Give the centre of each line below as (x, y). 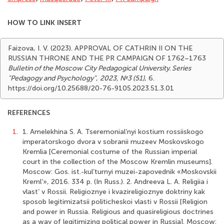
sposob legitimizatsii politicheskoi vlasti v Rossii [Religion (115, 202)
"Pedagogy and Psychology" (52, 78)
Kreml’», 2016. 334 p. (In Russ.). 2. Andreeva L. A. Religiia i (115, 182)
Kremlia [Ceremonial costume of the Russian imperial (110, 152)
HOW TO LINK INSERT (44, 23)
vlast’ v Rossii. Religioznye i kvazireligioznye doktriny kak (114, 192)
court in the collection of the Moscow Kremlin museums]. (117, 162)
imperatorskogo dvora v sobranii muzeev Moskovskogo (113, 142)
